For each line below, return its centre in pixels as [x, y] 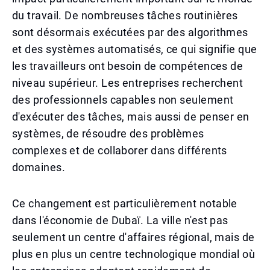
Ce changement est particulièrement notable [125, 203]
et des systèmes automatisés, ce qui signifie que [135, 49]
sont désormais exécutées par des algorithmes [130, 32]
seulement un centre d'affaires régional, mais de [133, 237]
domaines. [39, 167]
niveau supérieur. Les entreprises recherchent [128, 83]
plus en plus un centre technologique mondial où [134, 254]
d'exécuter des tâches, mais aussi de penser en [131, 117]
